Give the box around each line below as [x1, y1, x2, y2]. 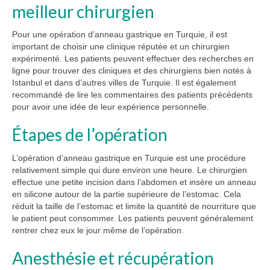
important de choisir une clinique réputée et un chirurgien [12, 42, 230, 52]
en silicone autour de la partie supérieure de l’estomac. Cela [12, 189, 241, 199]
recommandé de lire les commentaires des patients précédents [12, 90, 253, 100]
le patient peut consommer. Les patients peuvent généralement [12, 213, 253, 223]
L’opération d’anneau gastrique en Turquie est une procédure [12, 152, 246, 163]
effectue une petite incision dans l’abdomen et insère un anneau [12, 177, 256, 187]
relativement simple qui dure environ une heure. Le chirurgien [12, 165, 247, 175]
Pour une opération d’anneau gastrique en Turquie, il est [12, 30, 227, 40]
